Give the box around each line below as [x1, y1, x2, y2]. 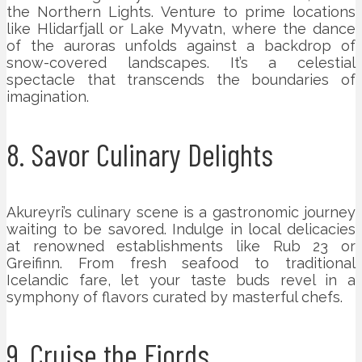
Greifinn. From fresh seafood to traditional [6, 254, 356, 271]
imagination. [6, 87, 89, 105]
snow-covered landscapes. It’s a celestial [6, 53, 356, 71]
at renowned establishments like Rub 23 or [6, 237, 356, 255]
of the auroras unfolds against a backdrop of [6, 36, 356, 54]
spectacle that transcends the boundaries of [6, 70, 356, 88]
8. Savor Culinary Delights [6, 135, 273, 173]
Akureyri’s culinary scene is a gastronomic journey [6, 203, 356, 221]
